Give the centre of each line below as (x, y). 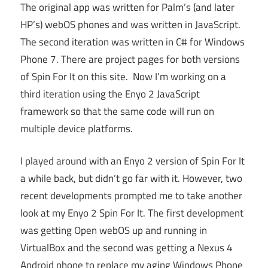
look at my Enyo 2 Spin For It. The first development (132, 213)
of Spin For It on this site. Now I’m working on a (123, 76)
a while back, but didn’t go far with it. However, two (131, 179)
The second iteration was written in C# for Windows (133, 42)
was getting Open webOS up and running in (114, 231)
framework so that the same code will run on (117, 111)
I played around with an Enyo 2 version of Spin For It (133, 161)
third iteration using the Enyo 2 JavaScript (110, 94)
